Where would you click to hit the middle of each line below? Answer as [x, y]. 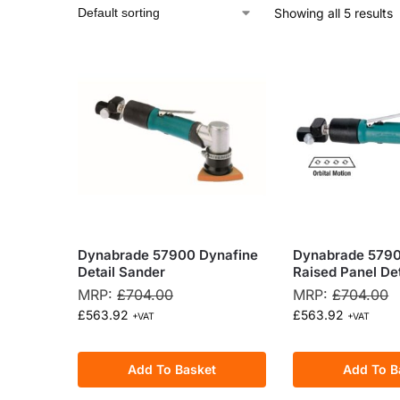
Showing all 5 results [333, 12]
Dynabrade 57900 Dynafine [168, 255]
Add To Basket [172, 370]
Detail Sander [121, 272]
